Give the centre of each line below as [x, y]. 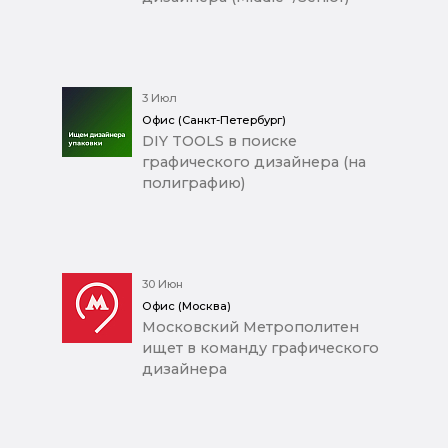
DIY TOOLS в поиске [219, 140]
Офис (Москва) [186, 305]
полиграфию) [193, 182]
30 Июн [162, 283]
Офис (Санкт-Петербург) [214, 119]
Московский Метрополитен [250, 326]
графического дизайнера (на [254, 161]
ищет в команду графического [260, 347]
